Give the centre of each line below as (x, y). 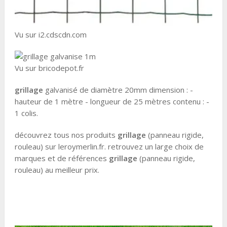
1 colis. (26, 113)
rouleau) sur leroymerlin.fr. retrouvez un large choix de (109, 147)
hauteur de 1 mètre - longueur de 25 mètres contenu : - (112, 102)
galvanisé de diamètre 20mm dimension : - (118, 90)
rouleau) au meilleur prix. (57, 170)
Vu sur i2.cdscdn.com (50, 35)
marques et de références (62, 158)
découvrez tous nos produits (66, 135)
